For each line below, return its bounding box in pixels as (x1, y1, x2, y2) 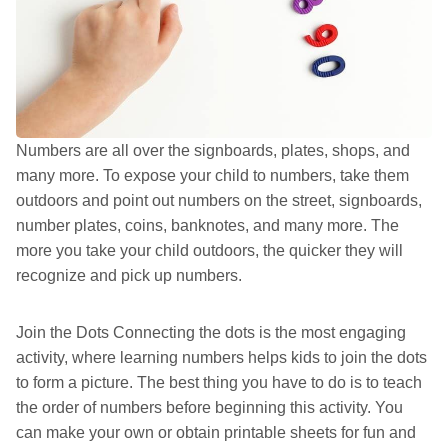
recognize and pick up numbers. (16, 267, 242, 285)
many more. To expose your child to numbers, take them (16, 167, 409, 185)
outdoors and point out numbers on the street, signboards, (16, 192, 422, 210)
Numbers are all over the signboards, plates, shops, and (16, 142, 410, 160)
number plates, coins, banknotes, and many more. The (16, 217, 399, 235)
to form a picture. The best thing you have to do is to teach (16, 374, 422, 392)
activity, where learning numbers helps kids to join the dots (16, 349, 427, 367)
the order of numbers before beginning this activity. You (16, 399, 403, 417)
